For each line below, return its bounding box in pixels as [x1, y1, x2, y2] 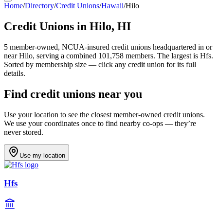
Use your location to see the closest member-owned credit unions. [4, 110, 205, 119]
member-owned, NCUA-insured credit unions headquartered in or [8, 42, 212, 51]
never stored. [4, 127, 43, 136]
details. [4, 69, 25, 77]
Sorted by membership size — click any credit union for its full [4, 60, 196, 69]
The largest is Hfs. [155, 51, 213, 60]
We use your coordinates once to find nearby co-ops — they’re [4, 119, 196, 127]
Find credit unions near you [4, 87, 142, 100]
